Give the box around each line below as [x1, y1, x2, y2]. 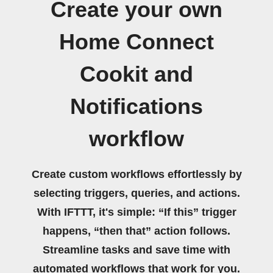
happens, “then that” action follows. [43, 225, 230, 237]
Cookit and [80, 62, 193, 87]
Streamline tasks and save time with [43, 244, 230, 256]
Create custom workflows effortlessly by [31, 168, 242, 180]
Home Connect [59, 30, 214, 54]
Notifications [70, 94, 203, 119]
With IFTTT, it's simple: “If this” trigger [37, 206, 236, 218]
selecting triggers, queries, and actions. [33, 187, 240, 199]
